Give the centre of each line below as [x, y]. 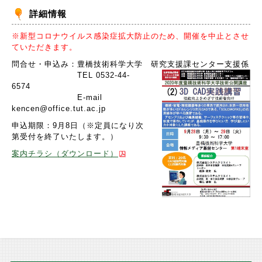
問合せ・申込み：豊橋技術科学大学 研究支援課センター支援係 [130, 64]
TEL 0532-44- [71, 75]
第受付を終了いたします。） [65, 137]
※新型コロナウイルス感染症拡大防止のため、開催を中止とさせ [130, 36]
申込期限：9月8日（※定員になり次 [78, 125]
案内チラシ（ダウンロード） [65, 154]
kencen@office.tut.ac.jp [59, 108]
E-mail [57, 97]
